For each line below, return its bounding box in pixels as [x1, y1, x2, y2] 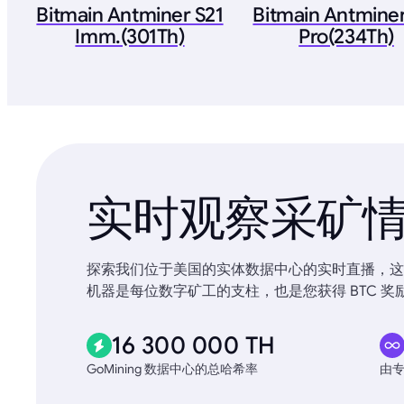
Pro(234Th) [298, 23, 394, 49]
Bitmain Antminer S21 [36, 2, 224, 27]
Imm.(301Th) [75, 23, 185, 49]
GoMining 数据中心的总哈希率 [87, 360, 258, 377]
